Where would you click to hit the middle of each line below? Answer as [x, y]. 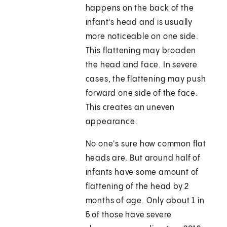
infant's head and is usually [139, 23]
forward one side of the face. [142, 94]
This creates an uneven [130, 108]
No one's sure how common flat [146, 144]
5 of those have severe [129, 215]
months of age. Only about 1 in [145, 201]
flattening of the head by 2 [137, 187]
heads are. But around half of [143, 159]
